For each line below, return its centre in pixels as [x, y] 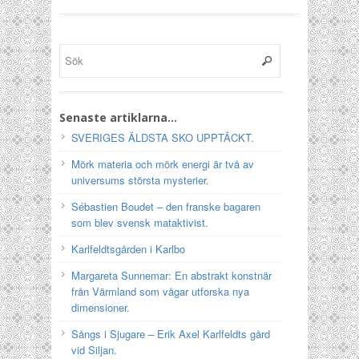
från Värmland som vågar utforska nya [160, 291]
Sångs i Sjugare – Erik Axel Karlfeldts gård [171, 334]
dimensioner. [101, 307]
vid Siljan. [94, 350]
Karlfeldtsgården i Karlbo [128, 249]
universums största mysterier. [140, 180]
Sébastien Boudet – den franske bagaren [166, 206]
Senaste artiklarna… [118, 117]
